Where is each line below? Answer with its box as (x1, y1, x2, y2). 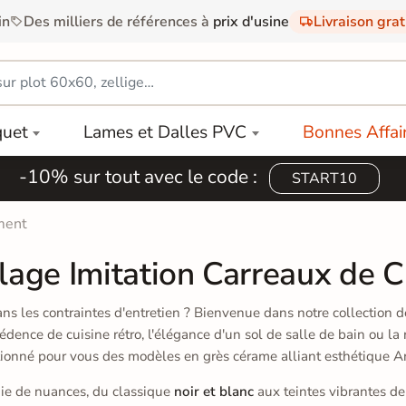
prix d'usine (212, 11, 289, 32)
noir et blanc (173, 382, 254, 401)
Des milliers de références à (23, 11, 213, 32)
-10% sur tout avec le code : (19, 163, 262, 189)
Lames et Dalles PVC (83, 120, 247, 144)
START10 (292, 168, 357, 188)
